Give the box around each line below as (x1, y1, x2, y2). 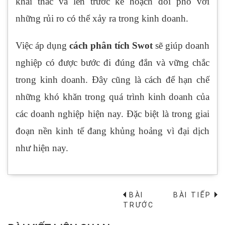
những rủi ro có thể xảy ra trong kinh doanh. (16, 13, 188, 24)
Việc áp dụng (16, 40, 69, 51)
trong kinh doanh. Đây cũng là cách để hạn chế (16, 74, 209, 85)
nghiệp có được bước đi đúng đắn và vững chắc (16, 57, 209, 68)
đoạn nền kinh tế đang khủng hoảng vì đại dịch (16, 125, 209, 136)
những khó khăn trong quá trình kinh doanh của (16, 91, 209, 102)
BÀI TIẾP (173, 190, 214, 199)
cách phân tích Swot (69, 40, 153, 51)
